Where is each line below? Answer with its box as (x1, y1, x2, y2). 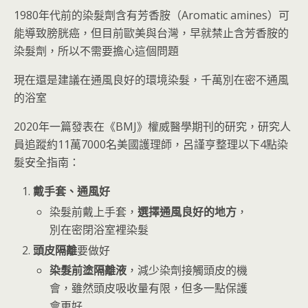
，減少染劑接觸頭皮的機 (126, 263, 248, 278)
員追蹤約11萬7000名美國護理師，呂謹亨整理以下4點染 (14, 137, 288, 152)
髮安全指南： (14, 155, 80, 170)
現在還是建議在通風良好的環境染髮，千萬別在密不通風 (14, 72, 289, 87)
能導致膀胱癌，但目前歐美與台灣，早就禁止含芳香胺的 (14, 25, 289, 41)
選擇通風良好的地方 (137, 203, 237, 219)
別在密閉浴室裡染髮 (49, 221, 149, 237)
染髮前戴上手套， (49, 203, 138, 219)
